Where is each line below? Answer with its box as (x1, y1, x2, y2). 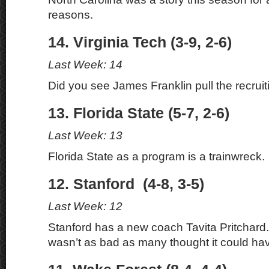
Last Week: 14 (48, 58, 122, 71)
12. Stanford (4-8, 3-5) (48, 176, 204, 192)
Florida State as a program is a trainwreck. (48, 150, 265, 163)
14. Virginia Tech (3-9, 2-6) (48, 34, 232, 50)
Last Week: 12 (48, 200, 122, 213)
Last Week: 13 (48, 129, 122, 142)
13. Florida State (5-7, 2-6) (48, 105, 229, 121)
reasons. (48, 8, 93, 21)
